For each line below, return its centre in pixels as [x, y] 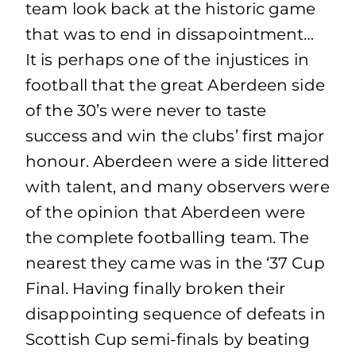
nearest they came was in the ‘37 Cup [175, 263]
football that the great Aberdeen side [175, 85]
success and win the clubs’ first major [175, 136]
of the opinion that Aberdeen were [166, 212]
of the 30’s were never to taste [146, 110]
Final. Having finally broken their [156, 288]
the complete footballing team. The [168, 238]
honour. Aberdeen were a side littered [178, 161]
